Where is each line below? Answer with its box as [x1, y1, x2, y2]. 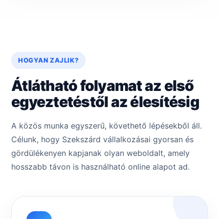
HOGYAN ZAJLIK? [18, 56, 79, 65]
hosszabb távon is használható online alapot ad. [11, 162, 190, 172]
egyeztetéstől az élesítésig [11, 93, 199, 111]
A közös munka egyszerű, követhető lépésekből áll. [11, 121, 202, 131]
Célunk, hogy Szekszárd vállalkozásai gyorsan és [11, 134, 194, 145]
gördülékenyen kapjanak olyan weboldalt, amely [11, 148, 190, 158]
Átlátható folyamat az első [11, 77, 194, 95]
